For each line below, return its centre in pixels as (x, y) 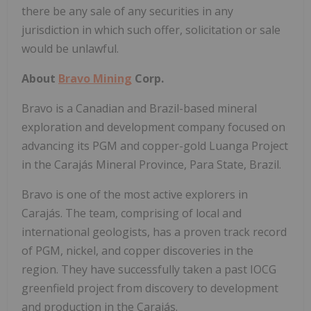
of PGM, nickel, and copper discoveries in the (137, 250)
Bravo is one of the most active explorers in (135, 194)
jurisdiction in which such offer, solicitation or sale (151, 30)
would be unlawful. (70, 48)
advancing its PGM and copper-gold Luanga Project (155, 145)
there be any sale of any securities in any (127, 11)
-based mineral (218, 108)
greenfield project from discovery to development (150, 288)
